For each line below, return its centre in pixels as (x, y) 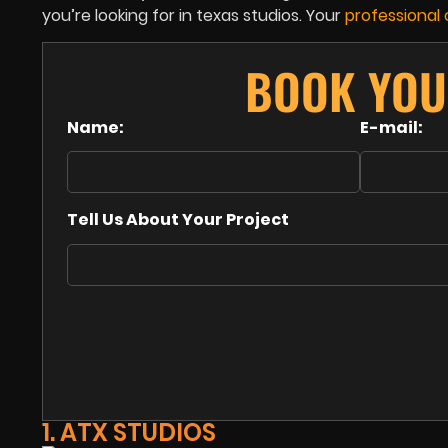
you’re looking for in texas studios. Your (191, 15)
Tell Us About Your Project (178, 220)
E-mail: (391, 127)
